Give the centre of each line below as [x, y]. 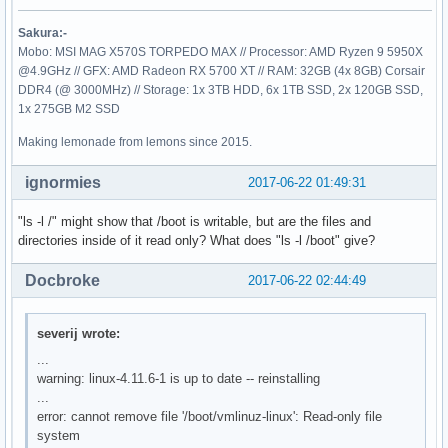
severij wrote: [79, 333]
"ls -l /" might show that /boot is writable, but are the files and [194, 222]
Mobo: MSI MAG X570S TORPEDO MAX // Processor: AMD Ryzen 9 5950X [220, 52]
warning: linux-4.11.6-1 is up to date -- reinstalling [179, 378]
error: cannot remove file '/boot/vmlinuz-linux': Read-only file [210, 416]
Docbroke [62, 281]
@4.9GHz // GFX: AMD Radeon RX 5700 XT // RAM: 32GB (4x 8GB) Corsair [221, 71]
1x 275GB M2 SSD [69, 109]
